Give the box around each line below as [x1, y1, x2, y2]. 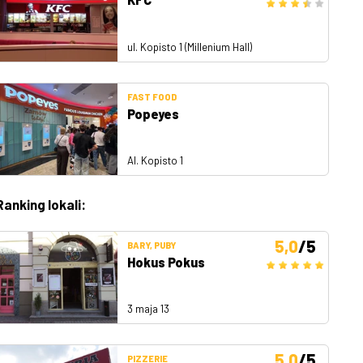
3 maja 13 [127, 302, 169, 316]
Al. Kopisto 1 [127, 154, 183, 168]
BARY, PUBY [127, 239, 176, 250]
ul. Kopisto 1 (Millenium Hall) [127, 40, 252, 53]
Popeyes [127, 105, 179, 122]
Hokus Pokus [127, 254, 205, 270]
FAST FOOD [127, 91, 177, 102]
